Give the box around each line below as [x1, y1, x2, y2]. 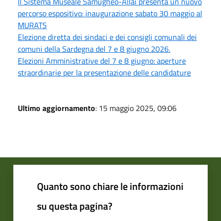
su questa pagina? [37, 198, 112, 214]
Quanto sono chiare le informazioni [37, 178, 184, 194]
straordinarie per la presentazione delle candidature [18, 66, 191, 78]
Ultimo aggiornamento [18, 102, 95, 114]
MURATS [18, 19, 47, 31]
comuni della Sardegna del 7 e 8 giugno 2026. [18, 42, 170, 55]
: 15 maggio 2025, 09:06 [95, 102, 177, 114]
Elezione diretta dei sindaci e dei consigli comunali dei [18, 31, 197, 43]
